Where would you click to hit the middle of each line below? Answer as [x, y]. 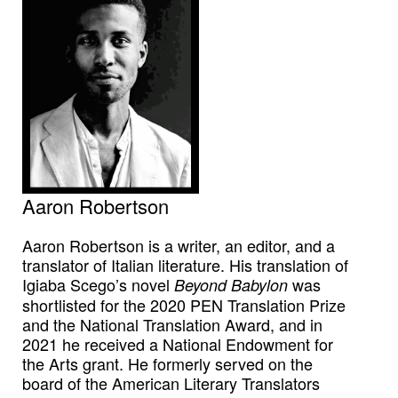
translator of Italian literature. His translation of [185, 265]
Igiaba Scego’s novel [98, 285]
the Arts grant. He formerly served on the [167, 364]
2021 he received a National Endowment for [178, 344]
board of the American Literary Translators [171, 383]
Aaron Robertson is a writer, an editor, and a [179, 246]
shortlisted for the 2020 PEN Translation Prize [184, 305]
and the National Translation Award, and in [172, 325]
